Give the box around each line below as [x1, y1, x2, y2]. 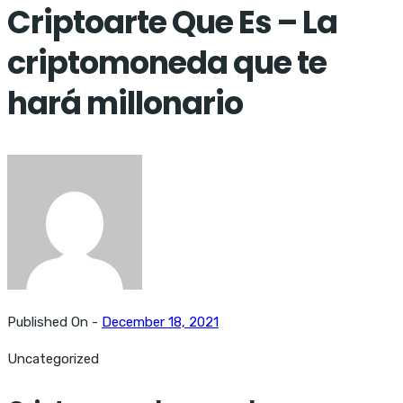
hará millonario [7, 80, 243, 125]
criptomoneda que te [7, 40, 327, 85]
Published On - [7, 313, 102, 330]
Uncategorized [7, 350, 99, 367]
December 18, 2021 [102, 313, 219, 330]
